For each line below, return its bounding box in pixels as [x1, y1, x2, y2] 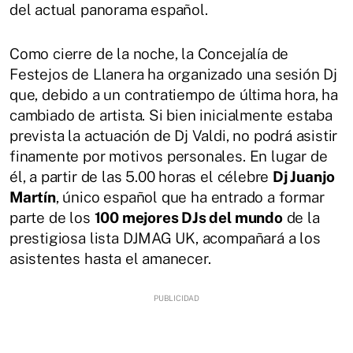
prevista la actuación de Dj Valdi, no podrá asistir [9, 126, 338, 144]
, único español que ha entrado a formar [55, 188, 325, 206]
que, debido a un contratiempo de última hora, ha [9, 85, 338, 103]
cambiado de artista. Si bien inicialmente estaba [9, 106, 333, 124]
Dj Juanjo [273, 167, 335, 185]
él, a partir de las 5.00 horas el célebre [9, 167, 273, 185]
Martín [9, 188, 56, 206]
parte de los [9, 208, 95, 226]
